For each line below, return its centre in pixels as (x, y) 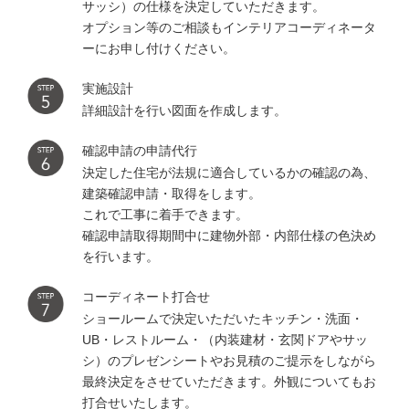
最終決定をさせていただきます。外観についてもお (229, 381)
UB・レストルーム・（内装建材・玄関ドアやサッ (225, 339)
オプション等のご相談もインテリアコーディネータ (229, 27)
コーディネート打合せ (146, 296)
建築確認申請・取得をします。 (172, 193)
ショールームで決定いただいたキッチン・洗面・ (223, 318)
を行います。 (121, 256)
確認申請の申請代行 (140, 150)
